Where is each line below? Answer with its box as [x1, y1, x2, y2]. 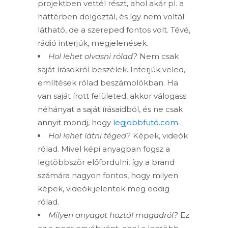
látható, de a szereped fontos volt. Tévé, [38, 25, 190, 35]
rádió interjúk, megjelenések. [38, 38, 148, 48]
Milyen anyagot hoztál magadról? [48, 210, 178, 220]
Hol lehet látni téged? [48, 131, 131, 141]
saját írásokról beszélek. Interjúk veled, [38, 65, 185, 75]
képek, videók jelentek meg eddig [38, 184, 169, 194]
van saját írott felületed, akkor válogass [38, 91, 186, 101]
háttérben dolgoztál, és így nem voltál [38, 12, 184, 22]
